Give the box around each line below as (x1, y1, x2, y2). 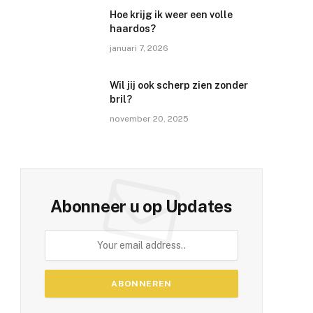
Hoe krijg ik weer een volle (110, 8, 233, 20)
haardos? (110, 22, 156, 34)
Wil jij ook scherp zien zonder (110, 79, 249, 91)
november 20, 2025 (110, 113, 189, 124)
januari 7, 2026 (110, 43, 169, 53)
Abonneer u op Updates (50, 196, 233, 216)
